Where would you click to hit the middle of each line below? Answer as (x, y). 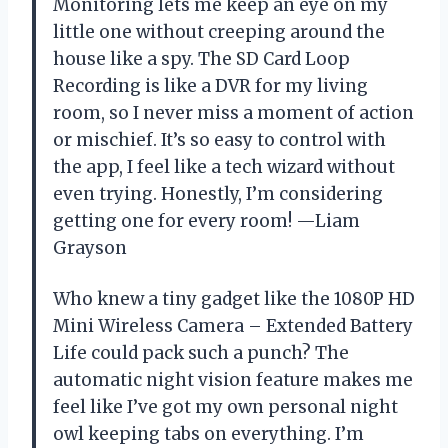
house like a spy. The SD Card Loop (201, 58)
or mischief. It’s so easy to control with (219, 139)
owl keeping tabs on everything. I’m (208, 433)
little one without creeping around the (219, 31)
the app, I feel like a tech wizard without (224, 166)
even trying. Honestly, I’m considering (218, 193)
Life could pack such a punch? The (201, 352)
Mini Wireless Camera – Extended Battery (233, 325)
